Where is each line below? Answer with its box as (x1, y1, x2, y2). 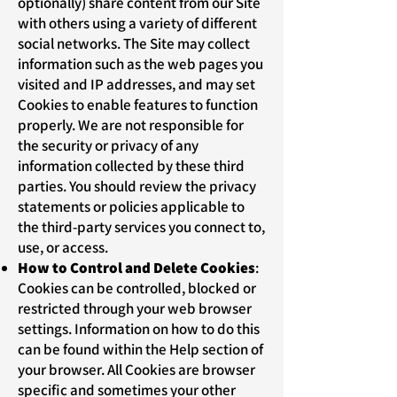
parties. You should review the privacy (18, 176, 256, 196)
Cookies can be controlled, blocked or (18, 278, 256, 298)
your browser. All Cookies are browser (18, 360, 255, 379)
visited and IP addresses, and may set (18, 74, 255, 94)
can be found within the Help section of (18, 339, 263, 359)
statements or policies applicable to (18, 197, 245, 216)
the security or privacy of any (18, 136, 198, 155)
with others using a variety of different (18, 13, 257, 33)
